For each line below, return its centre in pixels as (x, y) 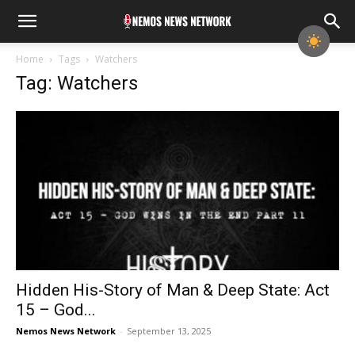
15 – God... (56, 310)
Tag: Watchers (77, 83)
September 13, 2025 (169, 331)
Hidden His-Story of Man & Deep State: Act (173, 290)
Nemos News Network (66, 331)
